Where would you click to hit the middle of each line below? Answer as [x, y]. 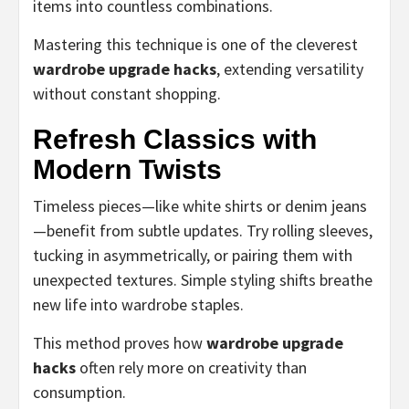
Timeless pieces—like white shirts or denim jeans [200, 205]
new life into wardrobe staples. [138, 304]
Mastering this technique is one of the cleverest [195, 44]
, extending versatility [290, 68]
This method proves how [120, 342]
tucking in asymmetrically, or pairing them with [193, 255]
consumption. [79, 392]
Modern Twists [127, 169]
